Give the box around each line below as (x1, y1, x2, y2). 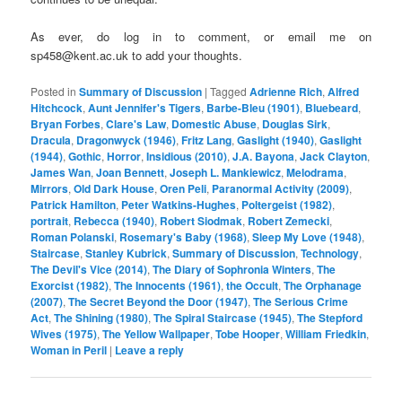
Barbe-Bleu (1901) (206, 99, 301, 116)
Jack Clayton (300, 147, 368, 164)
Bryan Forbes (31, 115, 101, 132)
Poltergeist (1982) (241, 196, 333, 213)
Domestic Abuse (171, 115, 258, 132)
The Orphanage (284, 276, 363, 293)
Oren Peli (160, 179, 207, 197)
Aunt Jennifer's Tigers (88, 99, 202, 116)
